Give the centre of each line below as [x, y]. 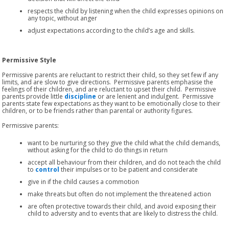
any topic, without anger [63, 18]
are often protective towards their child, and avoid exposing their [122, 206]
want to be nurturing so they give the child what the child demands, [124, 143]
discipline [81, 96]
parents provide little [33, 96]
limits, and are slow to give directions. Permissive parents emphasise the [108, 82]
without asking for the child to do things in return [98, 150]
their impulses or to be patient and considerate [129, 169]
